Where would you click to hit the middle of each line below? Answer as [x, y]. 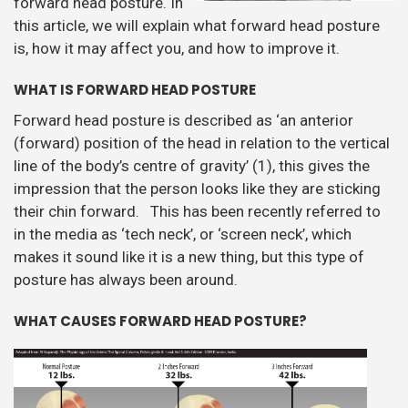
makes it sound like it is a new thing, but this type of [189, 256]
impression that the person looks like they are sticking [197, 188]
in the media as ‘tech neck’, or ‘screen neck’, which [183, 234]
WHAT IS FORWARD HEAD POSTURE [135, 90]
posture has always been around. [126, 279]
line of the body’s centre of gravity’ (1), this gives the [192, 165]
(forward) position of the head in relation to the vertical [202, 143]
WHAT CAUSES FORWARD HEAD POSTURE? [160, 321]
